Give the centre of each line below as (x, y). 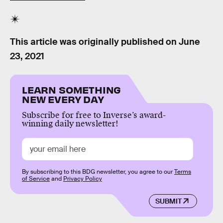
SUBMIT (168, 201)
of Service (36, 178)
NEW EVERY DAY (63, 99)
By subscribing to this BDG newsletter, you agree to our (98, 171)
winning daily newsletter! (70, 123)
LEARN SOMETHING (72, 89)
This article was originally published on (94, 42)
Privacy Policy (83, 178)
